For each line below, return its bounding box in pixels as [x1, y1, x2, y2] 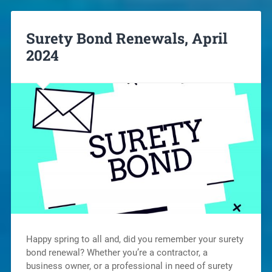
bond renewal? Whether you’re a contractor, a [25, 247, 208, 259]
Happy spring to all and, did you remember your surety [25, 234, 243, 245]
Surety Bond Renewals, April [25, 28, 228, 48]
